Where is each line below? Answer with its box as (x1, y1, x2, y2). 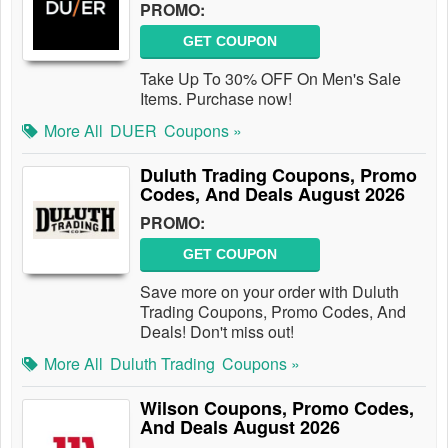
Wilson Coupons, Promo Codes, (140, 395, 414, 421)
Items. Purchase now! (140, 87, 292, 110)
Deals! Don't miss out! (140, 320, 294, 343)
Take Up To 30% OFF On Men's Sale (140, 67, 401, 90)
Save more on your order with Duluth (140, 280, 399, 303)
